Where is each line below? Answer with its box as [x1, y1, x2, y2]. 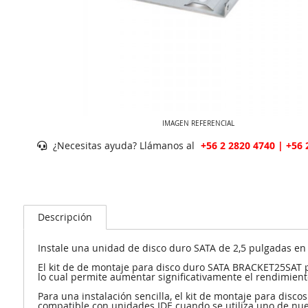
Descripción [37, 210, 92, 223]
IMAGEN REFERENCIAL [162, 118, 235, 128]
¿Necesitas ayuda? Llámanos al [49, 138, 197, 152]
